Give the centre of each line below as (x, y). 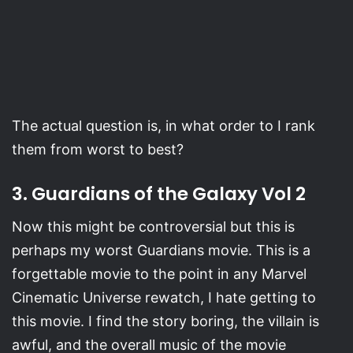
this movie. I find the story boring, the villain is (165, 321)
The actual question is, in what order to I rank (163, 125)
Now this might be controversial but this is (153, 227)
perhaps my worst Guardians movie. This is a (161, 251)
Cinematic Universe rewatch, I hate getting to (164, 298)
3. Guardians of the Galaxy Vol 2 (159, 193)
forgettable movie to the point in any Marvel (159, 274)
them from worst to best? (98, 149)
